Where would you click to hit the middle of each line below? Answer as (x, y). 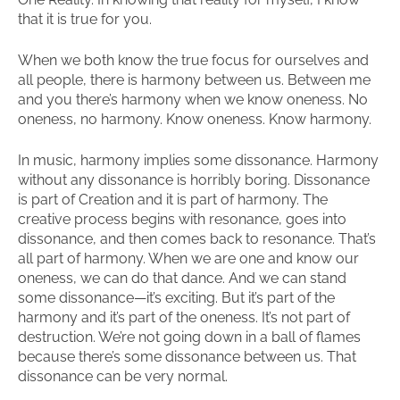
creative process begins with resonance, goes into (182, 219)
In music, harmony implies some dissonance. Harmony (198, 160)
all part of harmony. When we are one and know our (188, 258)
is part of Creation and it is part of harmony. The (173, 200)
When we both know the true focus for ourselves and (193, 60)
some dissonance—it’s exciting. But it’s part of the (176, 298)
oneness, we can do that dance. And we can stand (182, 278)
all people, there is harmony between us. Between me (194, 80)
